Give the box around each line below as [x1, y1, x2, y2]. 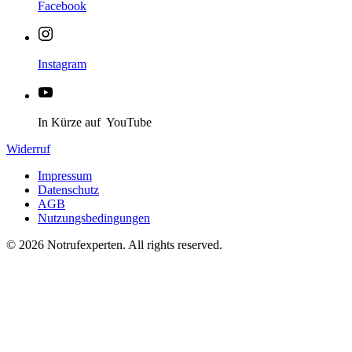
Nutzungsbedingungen [38, 211, 150, 225]
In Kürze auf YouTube [38, 115, 152, 129]
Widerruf [6, 141, 50, 156]
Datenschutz [38, 182, 99, 196]
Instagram [38, 57, 86, 71]
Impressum [38, 168, 92, 182]
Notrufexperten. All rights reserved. [44, 237, 222, 251]
